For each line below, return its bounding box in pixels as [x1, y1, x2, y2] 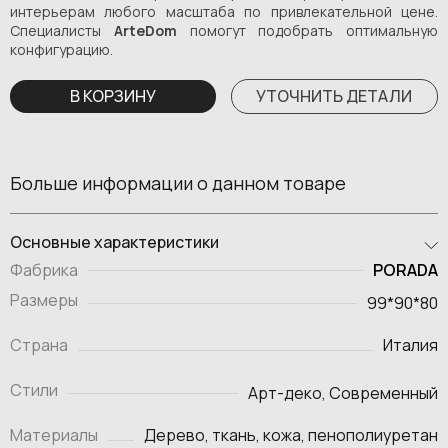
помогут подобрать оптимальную [189, 20, 438, 40]
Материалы [10, 423, 98, 446]
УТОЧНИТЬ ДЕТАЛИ [256, 84, 413, 107]
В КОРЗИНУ [70, 84, 156, 107]
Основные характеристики [10, 230, 219, 253]
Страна [10, 333, 68, 356]
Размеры [10, 288, 78, 311]
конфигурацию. [10, 39, 113, 59]
